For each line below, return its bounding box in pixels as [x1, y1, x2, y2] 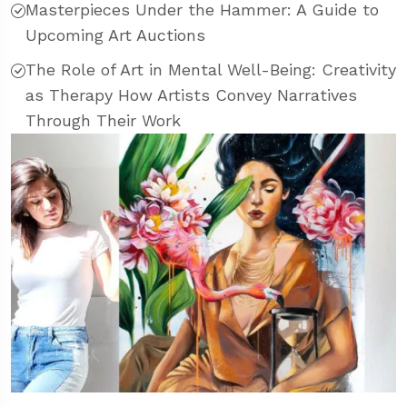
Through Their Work [25, 111, 181, 131]
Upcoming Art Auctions [25, 25, 205, 45]
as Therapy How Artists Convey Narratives [25, 85, 357, 105]
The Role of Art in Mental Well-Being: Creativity [25, 60, 396, 80]
